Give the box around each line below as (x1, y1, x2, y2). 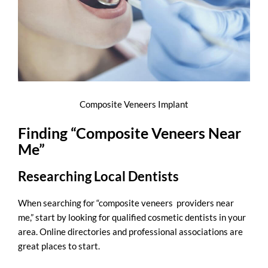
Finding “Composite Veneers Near (18, 123, 241, 142)
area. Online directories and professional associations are (18, 226, 243, 237)
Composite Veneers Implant (80, 99, 188, 110)
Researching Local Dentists (18, 167, 179, 184)
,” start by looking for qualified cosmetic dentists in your (30, 211, 246, 223)
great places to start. (18, 240, 100, 251)
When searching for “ (18, 197, 99, 208)
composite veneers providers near (99, 197, 234, 208)
